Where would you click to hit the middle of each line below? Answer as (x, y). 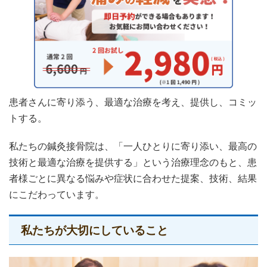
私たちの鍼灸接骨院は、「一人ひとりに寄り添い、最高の (133, 146)
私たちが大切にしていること (94, 230)
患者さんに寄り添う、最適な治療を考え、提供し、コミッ (133, 102)
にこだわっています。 (57, 194)
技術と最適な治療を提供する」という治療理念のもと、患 (133, 162)
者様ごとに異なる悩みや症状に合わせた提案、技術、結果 (133, 178)
